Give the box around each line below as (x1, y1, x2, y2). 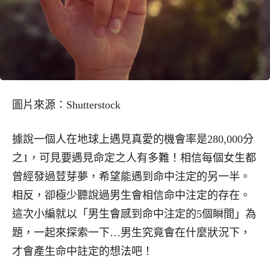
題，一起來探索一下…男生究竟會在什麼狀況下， (12, 226, 251, 239)
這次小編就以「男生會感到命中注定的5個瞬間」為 (12, 207, 256, 220)
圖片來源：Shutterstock (12, 98, 121, 111)
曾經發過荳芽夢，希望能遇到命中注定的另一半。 (12, 170, 251, 183)
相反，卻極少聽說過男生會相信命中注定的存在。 (12, 189, 251, 201)
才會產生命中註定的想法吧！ (12, 245, 153, 257)
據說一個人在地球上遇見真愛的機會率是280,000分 (12, 133, 254, 145)
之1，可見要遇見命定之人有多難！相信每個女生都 (12, 151, 256, 164)
